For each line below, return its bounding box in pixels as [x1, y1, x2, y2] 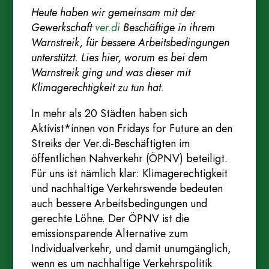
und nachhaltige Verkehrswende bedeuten [31, 180, 223, 196]
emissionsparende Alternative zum [31, 225, 189, 241]
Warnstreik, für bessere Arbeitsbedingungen [31, 34, 230, 50]
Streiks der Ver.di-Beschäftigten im [31, 135, 190, 151]
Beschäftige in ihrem [120, 19, 216, 35]
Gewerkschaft [31, 19, 95, 35]
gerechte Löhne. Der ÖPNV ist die [31, 210, 190, 226]
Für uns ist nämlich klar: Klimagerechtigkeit [31, 165, 228, 181]
